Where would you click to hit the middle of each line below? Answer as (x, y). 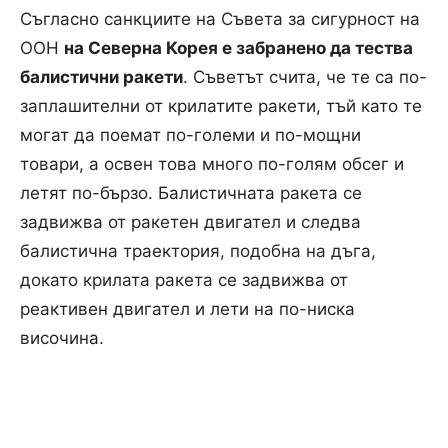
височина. (62, 337)
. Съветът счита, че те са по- (305, 76)
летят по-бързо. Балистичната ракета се (191, 192)
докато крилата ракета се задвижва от (184, 279)
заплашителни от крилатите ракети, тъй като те (221, 105)
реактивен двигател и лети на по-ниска (187, 308)
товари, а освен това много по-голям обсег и (212, 163)
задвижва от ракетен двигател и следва (190, 221)
